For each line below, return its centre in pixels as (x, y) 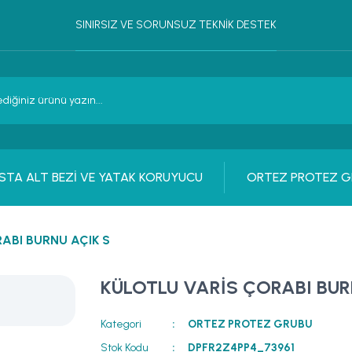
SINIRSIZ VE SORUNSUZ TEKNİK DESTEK (176, 25)
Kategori (121, 324)
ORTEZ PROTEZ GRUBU (251, 324)
